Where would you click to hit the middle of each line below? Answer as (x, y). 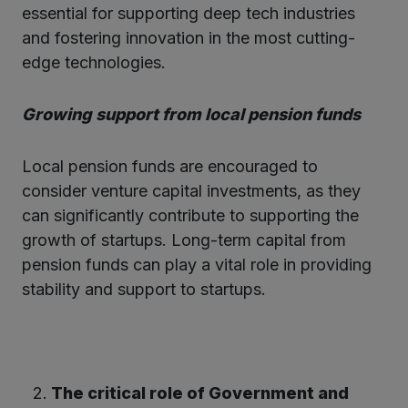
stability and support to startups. (144, 289)
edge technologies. (94, 62)
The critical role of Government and (200, 393)
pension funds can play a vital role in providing (197, 264)
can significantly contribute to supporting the (190, 215)
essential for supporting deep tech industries (189, 13)
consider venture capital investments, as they (191, 190)
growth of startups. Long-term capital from (184, 240)
